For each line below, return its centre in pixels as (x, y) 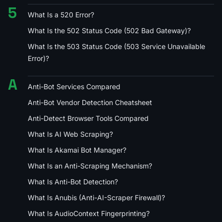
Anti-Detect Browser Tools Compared (88, 118)
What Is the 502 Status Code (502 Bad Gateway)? (109, 30)
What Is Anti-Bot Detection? (73, 181)
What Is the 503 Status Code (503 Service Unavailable (116, 46)
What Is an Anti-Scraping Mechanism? (90, 166)
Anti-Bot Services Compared (74, 86)
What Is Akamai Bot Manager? (77, 150)
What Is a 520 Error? (61, 14)
